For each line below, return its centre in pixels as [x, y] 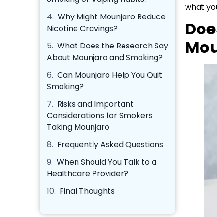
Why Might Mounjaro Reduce [112, 17]
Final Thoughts [87, 191]
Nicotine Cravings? [82, 29]
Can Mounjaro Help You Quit [110, 75]
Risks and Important [95, 104]
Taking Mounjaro [78, 127]
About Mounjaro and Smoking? [105, 58]
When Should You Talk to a [107, 162]
